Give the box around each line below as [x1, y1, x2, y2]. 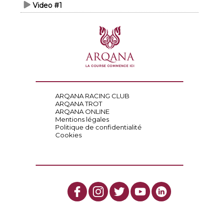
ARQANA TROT [55, 100, 102, 108]
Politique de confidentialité [55, 123, 142, 131]
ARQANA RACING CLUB [55, 92, 130, 100]
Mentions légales [55, 115, 109, 123]
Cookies [55, 131, 82, 139]
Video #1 [33, 1, 63, 10]
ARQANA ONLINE [55, 108, 109, 115]
